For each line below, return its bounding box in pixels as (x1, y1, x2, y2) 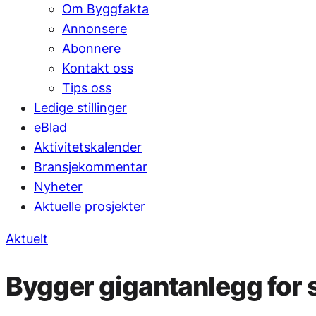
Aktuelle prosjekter (34, 198, 145, 214)
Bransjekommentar (34, 159, 147, 174)
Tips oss (62, 80, 111, 95)
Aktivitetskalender (34, 139, 142, 154)
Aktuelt (6, 231, 48, 246)
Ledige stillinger (34, 99, 127, 115)
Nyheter (34, 178, 83, 194)
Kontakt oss (62, 60, 133, 75)
